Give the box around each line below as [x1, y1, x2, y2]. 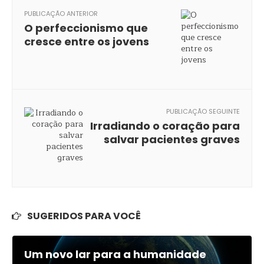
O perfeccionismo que [24, 21, 148, 35]
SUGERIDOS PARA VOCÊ [27, 209, 141, 223]
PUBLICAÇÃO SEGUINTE [166, 107, 240, 116]
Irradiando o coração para [90, 118, 240, 133]
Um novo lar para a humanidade [24, 247, 206, 262]
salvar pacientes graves [104, 132, 240, 147]
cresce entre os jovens [24, 34, 149, 49]
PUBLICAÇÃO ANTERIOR [24, 9, 98, 18]
